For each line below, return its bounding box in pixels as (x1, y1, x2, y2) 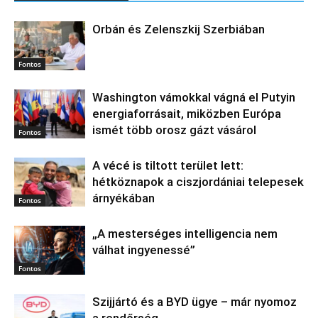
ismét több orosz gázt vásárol (92, 123, 256, 138)
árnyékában (92, 191, 155, 206)
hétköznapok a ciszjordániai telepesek (92, 175, 304, 190)
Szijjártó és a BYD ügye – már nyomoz (92, 295, 297, 309)
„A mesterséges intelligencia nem (92, 226, 278, 241)
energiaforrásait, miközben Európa (92, 106, 281, 121)
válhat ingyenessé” (92, 243, 195, 258)
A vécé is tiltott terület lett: (92, 158, 243, 173)
